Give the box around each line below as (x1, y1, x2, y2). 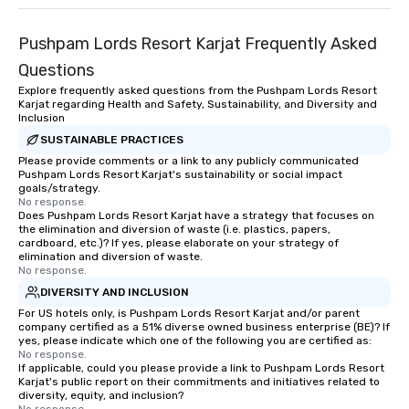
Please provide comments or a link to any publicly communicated (18, 154, 359, 167)
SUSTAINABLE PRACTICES (40, 132, 184, 146)
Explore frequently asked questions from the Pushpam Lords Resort (18, 84, 377, 97)
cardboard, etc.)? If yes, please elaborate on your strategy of (18, 236, 339, 249)
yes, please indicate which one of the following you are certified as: (18, 334, 372, 347)
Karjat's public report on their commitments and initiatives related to (18, 375, 380, 388)
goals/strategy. (18, 182, 100, 194)
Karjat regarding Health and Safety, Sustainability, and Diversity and (18, 98, 377, 110)
